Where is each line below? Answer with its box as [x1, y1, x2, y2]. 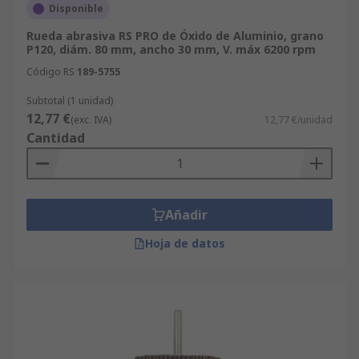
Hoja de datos [145, 236, 225, 251]
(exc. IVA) [71, 113, 111, 127]
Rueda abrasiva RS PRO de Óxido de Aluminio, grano [26, 28, 324, 43]
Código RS [26, 65, 75, 79]
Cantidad [26, 129, 85, 147]
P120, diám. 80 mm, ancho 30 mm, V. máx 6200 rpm [26, 42, 316, 57]
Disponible [49, 2, 103, 15]
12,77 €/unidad [264, 113, 333, 127]
